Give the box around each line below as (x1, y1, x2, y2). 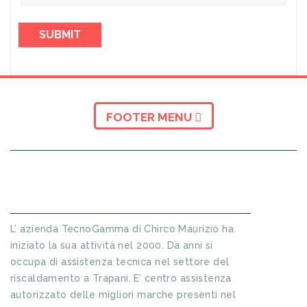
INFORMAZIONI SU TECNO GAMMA (10, 187, 194, 200)
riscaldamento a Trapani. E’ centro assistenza (10, 273, 232, 284)
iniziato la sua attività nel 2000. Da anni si (10, 240, 213, 251)
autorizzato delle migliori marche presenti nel (10, 289, 236, 300)
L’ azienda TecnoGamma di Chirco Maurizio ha (10, 223, 234, 234)
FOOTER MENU (106, 110, 195, 124)
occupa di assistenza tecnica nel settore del (10, 256, 230, 267)
